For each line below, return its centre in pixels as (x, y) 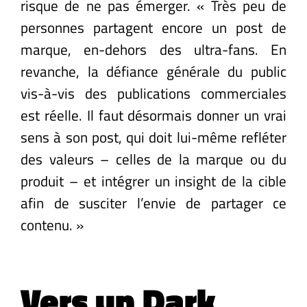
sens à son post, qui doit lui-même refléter (153, 137)
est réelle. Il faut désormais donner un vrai (153, 115)
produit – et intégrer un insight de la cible (153, 181)
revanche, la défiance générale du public (153, 71)
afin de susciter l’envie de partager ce (153, 202)
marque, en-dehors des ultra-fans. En (153, 49)
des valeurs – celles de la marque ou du (153, 159)
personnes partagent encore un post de (153, 27)
